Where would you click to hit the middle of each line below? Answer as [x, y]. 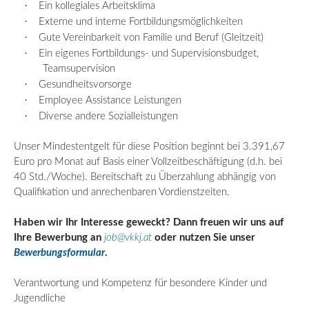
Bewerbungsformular [59, 252]
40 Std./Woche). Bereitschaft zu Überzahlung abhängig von [145, 177]
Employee [61, 100]
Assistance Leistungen [132, 100]
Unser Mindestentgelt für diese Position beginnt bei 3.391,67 [149, 146]
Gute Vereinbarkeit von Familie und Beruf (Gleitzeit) [151, 37]
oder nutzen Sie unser [205, 237]
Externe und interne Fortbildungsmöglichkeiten [141, 21]
